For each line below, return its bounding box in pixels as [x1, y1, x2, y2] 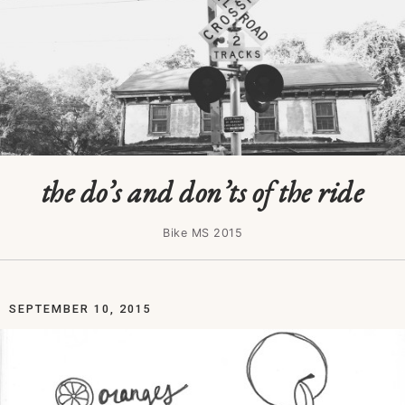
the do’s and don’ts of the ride [41, 173, 364, 212]
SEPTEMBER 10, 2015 [9, 302, 152, 316]
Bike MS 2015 [163, 226, 242, 240]
